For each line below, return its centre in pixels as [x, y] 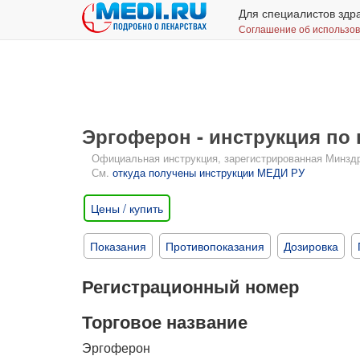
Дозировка [311, 246]
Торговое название [165, 321]
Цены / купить [127, 208]
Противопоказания [215, 246]
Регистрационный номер [190, 286]
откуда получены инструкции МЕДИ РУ [209, 172]
